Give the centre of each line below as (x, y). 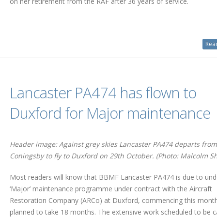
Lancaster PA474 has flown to (103, 92)
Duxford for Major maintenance (110, 113)
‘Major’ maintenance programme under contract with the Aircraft (111, 188)
